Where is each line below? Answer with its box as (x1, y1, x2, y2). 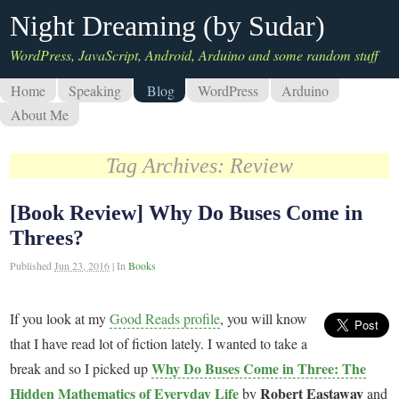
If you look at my (10, 309, 110, 328)
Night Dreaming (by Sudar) (10, 10, 326, 42)
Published (10, 258, 55, 273)
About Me (11, 105, 69, 124)
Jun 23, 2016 (54, 258, 110, 273)
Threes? (10, 226, 85, 249)
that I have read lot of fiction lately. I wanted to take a (10, 334, 308, 353)
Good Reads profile (110, 309, 221, 328)
